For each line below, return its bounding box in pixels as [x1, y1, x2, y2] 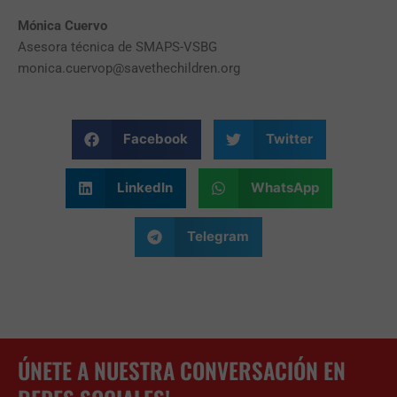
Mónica [18, 18, 61, 35]
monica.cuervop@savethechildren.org [18, 60, 240, 77]
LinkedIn [117, 179, 173, 197]
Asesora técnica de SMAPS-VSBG [18, 39, 217, 56]
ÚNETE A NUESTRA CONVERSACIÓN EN [18, 353, 346, 386]
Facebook [123, 130, 188, 148]
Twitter [265, 130, 313, 148]
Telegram [186, 228, 249, 245]
